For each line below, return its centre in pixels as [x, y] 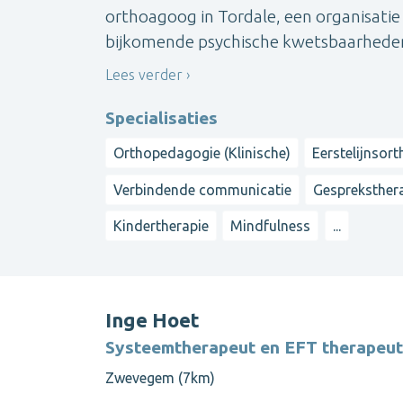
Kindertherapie [161, 226]
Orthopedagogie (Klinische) [202, 153]
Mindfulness [271, 226]
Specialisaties [161, 118]
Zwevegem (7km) [160, 377]
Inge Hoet [152, 319]
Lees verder [144, 74]
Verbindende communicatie [202, 189]
